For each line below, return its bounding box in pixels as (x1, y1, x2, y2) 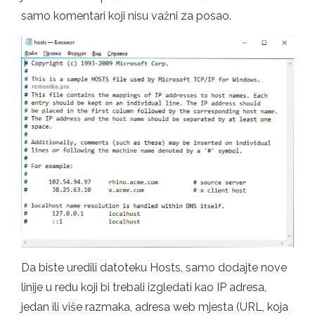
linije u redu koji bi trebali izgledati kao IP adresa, (21, 281, 266, 295)
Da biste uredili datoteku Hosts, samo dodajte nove (21, 261, 287, 275)
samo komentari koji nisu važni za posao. (21, 8, 231, 22)
